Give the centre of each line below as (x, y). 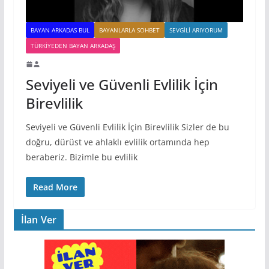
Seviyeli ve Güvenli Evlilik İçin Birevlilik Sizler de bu (127, 127)
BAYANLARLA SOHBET (129, 30)
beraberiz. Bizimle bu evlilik (81, 157)
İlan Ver (38, 219)
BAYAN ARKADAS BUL (60, 30)
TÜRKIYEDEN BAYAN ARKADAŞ (73, 45)
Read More (55, 187)
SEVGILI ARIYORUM (196, 30)
